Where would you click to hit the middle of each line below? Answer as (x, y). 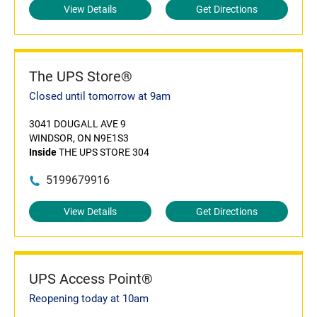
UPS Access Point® (91, 279)
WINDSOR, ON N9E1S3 (79, 138)
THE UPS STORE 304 (103, 152)
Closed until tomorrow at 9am (100, 96)
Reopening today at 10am (89, 299)
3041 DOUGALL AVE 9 (77, 124)
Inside (43, 152)
